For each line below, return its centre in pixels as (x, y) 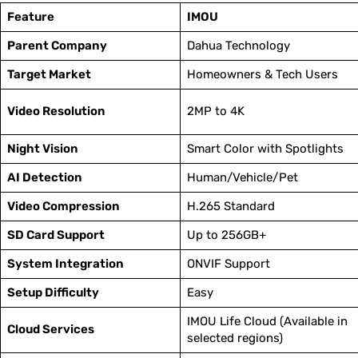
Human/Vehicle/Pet (242, 178)
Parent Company (57, 46)
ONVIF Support (228, 264)
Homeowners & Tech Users (262, 75)
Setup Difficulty (53, 293)
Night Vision (42, 149)
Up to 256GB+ (226, 235)
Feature (30, 17)
